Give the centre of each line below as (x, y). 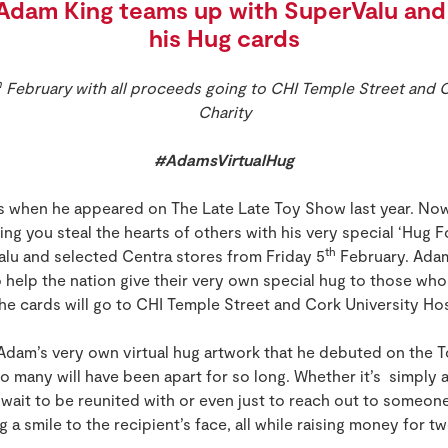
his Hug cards (224, 38)
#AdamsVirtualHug (224, 160)
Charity (224, 112)
